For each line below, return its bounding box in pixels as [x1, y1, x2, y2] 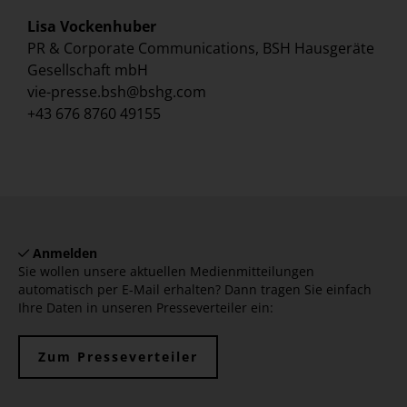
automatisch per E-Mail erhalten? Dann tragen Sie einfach [18, 281, 372, 299]
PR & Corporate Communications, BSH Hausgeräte [27, 38, 374, 59]
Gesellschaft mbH [27, 60, 148, 81]
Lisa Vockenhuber [27, 16, 156, 37]
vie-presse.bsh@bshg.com [27, 82, 206, 103]
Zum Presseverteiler [38, 348, 198, 366]
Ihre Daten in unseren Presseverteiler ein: [18, 299, 273, 317]
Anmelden [29, 244, 97, 263]
